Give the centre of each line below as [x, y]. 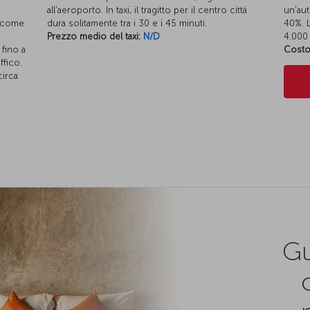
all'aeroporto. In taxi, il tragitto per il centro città [147, 10]
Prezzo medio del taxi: [94, 37]
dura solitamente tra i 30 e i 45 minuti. [127, 24]
